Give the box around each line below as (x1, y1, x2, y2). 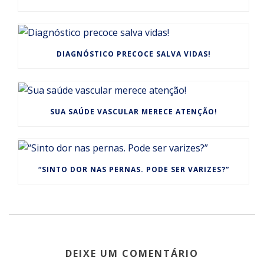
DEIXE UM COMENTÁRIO (65, 246, 199, 260)
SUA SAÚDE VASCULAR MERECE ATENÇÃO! (49, 107, 217, 117)
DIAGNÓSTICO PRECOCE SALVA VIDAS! (56, 49, 211, 60)
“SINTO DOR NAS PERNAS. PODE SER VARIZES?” (38, 164, 229, 174)
